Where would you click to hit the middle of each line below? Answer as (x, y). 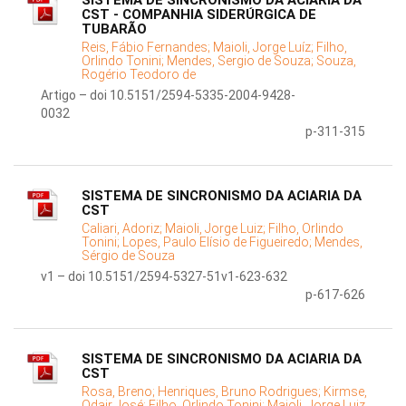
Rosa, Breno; (120, 392)
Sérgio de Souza (128, 256)
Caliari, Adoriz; (123, 229)
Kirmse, (345, 392)
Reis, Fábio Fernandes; (147, 48)
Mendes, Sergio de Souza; (242, 61)
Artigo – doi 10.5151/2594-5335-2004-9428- (168, 96)
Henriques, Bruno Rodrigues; (241, 392)
